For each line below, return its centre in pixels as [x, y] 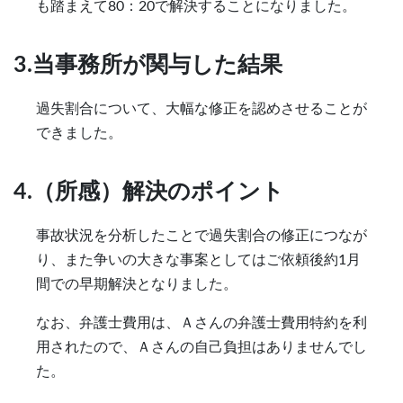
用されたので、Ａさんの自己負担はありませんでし [201, 347]
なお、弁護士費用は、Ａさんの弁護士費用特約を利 [201, 322]
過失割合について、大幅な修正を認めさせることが [201, 108]
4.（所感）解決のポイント [149, 192]
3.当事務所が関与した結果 [148, 65]
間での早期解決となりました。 [137, 284]
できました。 [79, 133]
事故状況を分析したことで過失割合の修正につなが [201, 235]
